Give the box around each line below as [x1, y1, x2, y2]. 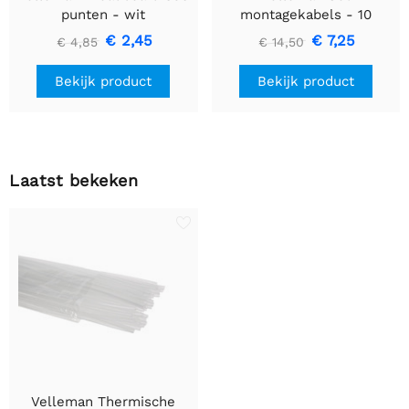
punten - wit [61, 6, 146, 24]
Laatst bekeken [9, 171, 138, 191]
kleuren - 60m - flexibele [220, 26, 392, 43]
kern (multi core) [250, 45, 362, 62]
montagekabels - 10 [239, 6, 372, 24]
